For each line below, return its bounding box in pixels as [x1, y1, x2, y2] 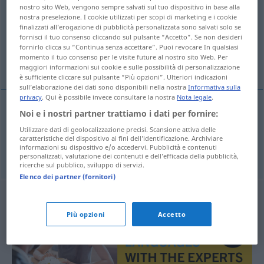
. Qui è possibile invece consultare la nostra [42, 92, 177, 101]
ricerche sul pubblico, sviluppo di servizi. [19, 160, 145, 169]
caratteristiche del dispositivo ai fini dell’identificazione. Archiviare [19, 133, 223, 143]
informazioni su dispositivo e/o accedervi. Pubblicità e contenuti [19, 142, 217, 151]
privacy [19, 92, 42, 101]
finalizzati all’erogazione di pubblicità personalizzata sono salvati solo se [19, 22, 242, 31]
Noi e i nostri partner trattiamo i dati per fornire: [19, 107, 219, 119]
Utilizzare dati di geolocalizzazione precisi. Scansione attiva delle [19, 124, 216, 134]
